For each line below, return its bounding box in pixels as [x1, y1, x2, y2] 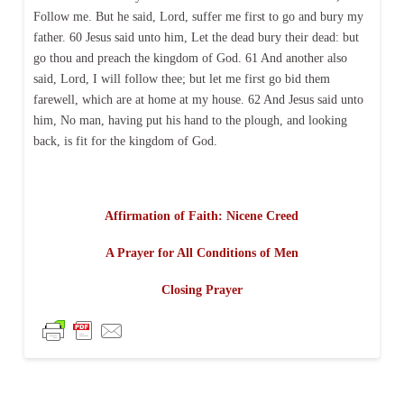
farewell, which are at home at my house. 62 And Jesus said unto [32, 92, 363, 106]
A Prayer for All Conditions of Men [105, 246, 298, 261]
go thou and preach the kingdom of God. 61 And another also [32, 50, 347, 65]
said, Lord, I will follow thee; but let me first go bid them [32, 71, 330, 86]
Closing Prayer [161, 283, 243, 298]
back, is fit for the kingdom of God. [32, 133, 217, 148]
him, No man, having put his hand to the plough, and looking [32, 113, 347, 127]
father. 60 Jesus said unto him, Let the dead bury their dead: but [32, 30, 359, 44]
